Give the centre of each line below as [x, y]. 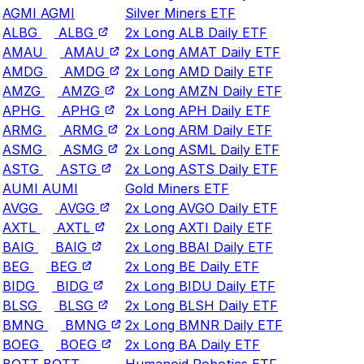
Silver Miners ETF [180, 13]
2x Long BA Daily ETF [193, 344]
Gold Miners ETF [177, 188]
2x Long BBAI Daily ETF [199, 247]
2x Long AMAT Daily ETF [203, 52]
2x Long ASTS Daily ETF [201, 169]
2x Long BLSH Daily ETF [201, 305]
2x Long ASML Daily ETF [202, 149]
